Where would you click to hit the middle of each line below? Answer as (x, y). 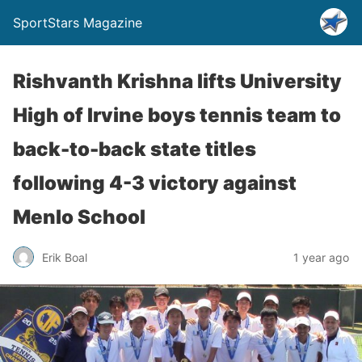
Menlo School (79, 217)
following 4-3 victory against (155, 183)
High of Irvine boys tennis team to (177, 115)
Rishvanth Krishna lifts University (177, 81)
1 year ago (321, 257)
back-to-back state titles (135, 149)
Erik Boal (65, 257)
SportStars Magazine (78, 23)
